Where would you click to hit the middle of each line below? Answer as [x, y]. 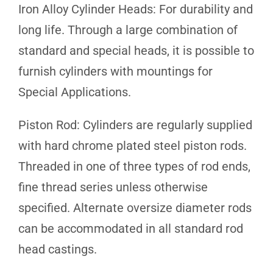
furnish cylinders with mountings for [115, 71]
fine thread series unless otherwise [113, 187]
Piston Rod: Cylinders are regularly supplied [135, 125]
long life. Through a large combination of [128, 30]
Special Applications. [75, 92]
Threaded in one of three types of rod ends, [134, 166]
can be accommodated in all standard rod [131, 228]
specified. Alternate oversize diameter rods [135, 207]
